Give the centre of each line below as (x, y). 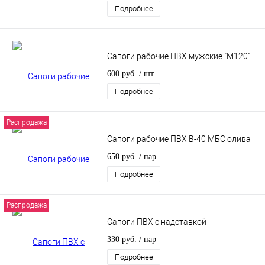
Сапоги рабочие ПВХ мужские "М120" (179, 56)
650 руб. (123, 157)
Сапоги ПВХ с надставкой (157, 222)
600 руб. (123, 74)
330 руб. (123, 240)
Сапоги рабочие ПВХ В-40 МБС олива (179, 139)
